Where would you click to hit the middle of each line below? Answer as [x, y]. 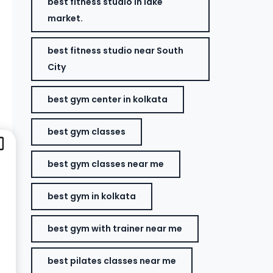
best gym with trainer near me [115, 229]
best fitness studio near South [116, 51]
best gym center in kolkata [108, 99]
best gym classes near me [106, 164]
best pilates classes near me [112, 261]
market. [66, 18]
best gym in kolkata [92, 196]
